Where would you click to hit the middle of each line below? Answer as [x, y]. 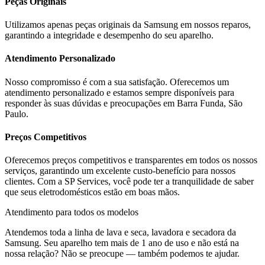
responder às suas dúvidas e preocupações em [91, 103]
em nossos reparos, [214, 25]
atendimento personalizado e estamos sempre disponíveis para [119, 92]
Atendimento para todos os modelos [72, 212]
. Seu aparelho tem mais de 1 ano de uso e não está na [139, 243]
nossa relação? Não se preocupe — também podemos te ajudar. [122, 254]
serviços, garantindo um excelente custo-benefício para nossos [120, 171]
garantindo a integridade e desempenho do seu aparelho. [109, 35]
